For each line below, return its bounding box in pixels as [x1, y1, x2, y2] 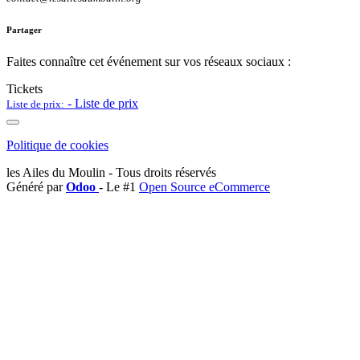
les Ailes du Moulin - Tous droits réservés [6, 166, 216, 180]
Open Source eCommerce [139, 180, 270, 194]
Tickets [6, 82, 43, 96]
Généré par [6, 180, 66, 194]
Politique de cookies [6, 138, 108, 153]
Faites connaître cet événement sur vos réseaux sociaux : [6, 55, 291, 69]
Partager [6, 25, 42, 35]
